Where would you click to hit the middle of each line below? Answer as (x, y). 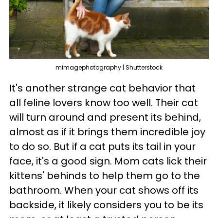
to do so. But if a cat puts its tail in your (102, 147)
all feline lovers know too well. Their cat (104, 103)
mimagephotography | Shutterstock (109, 68)
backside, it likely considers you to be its (106, 205)
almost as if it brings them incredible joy (107, 132)
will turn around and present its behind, (105, 118)
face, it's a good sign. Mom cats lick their (108, 161)
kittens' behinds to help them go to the (105, 176)
